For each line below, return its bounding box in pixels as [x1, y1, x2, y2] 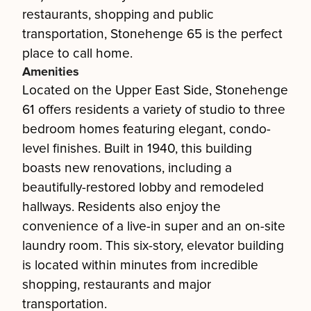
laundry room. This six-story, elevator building [22, 237, 284, 254]
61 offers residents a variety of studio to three [22, 101, 285, 118]
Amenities [22, 64, 79, 79]
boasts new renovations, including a [22, 160, 232, 176]
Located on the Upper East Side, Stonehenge [22, 82, 288, 99]
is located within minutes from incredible [22, 257, 258, 274]
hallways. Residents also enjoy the [22, 199, 221, 215]
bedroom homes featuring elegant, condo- [22, 121, 271, 137]
